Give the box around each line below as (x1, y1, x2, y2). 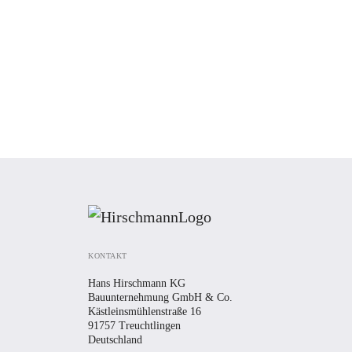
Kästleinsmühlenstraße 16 (88, 306, 201, 317)
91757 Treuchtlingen (88, 320, 181, 332)
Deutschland (88, 334, 142, 346)
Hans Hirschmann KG (88, 277, 185, 289)
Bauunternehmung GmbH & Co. (88, 291, 233, 303)
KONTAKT (88, 251, 127, 260)
